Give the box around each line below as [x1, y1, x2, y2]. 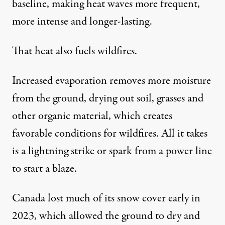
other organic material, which [12, 108, 143, 125]
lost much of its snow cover [48, 190, 166, 207]
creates [143, 108, 172, 125]
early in [166, 190, 200, 207]
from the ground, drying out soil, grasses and [12, 90, 203, 107]
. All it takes [156, 126, 207, 142]
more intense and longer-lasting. [12, 14, 152, 30]
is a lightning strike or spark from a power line [12, 143, 212, 160]
